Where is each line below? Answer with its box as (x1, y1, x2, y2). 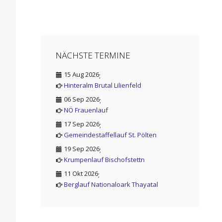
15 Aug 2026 (64, 69, 99, 79)
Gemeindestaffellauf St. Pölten (64, 130, 157, 139)
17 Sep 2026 (64, 119, 100, 128)
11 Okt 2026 (64, 168, 98, 178)
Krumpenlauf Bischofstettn (64, 155, 145, 164)
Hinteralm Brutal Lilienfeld (64, 80, 141, 90)
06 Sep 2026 (64, 94, 100, 104)
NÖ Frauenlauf (64, 105, 108, 114)
